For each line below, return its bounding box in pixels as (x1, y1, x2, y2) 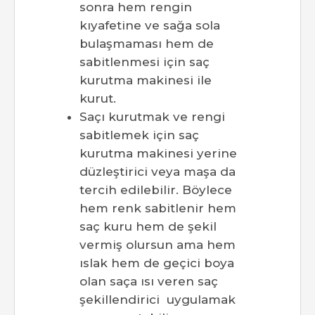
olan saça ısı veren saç (79, 274, 218, 289)
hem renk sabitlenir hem (79, 201, 236, 216)
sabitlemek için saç (79, 128, 199, 143)
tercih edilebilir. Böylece (79, 183, 232, 198)
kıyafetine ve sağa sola (79, 18, 220, 33)
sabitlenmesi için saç (79, 55, 210, 70)
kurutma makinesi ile (79, 73, 212, 88)
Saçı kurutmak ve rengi (79, 110, 225, 124)
